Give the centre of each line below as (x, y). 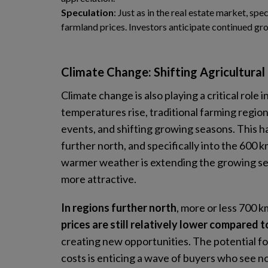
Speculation (87, 12)
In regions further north (119, 208)
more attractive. (99, 179)
